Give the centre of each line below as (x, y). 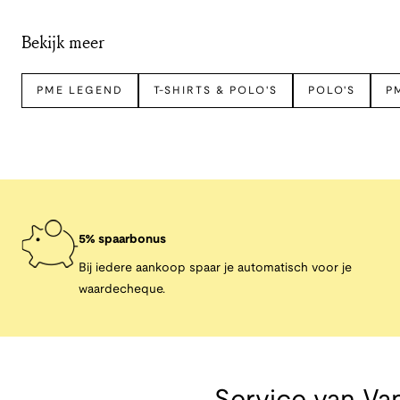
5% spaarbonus (122, 240)
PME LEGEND (80, 91)
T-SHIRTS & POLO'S (215, 91)
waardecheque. (122, 290)
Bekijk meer (63, 42)
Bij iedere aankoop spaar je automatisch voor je (215, 268)
